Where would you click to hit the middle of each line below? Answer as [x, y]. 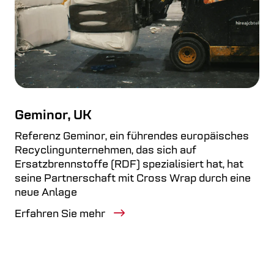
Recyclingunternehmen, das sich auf [106, 151]
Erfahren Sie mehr [61, 214]
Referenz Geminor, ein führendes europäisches [132, 137]
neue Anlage [46, 193]
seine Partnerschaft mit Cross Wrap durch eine [133, 179]
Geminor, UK [53, 116]
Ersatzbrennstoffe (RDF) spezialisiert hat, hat [129, 165]
